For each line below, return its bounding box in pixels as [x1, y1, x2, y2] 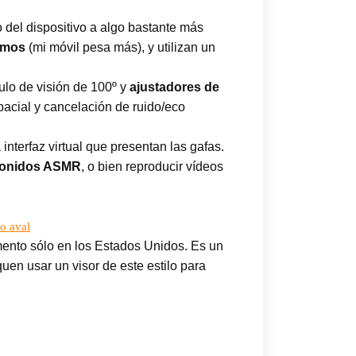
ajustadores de [130, 80, 219, 95]
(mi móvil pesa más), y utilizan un [25, 41, 215, 55]
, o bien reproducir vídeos [81, 160, 223, 174]
